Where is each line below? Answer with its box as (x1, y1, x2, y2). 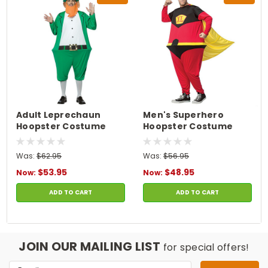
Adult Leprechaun (16, 108, 100, 121)
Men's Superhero (143, 108, 224, 121)
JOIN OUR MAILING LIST (19, 237, 163, 255)
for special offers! (163, 240, 249, 254)
